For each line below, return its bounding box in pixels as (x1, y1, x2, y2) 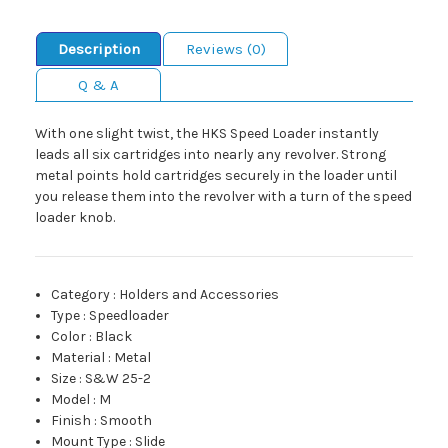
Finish (51, 412, 92, 430)
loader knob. (35, 209, 115, 227)
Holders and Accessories (119, 286, 280, 304)
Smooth (100, 412, 153, 430)
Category (51, 286, 111, 304)
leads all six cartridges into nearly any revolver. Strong (35, 146, 386, 164)
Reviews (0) (185, 40, 266, 59)
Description (57, 40, 140, 59)
